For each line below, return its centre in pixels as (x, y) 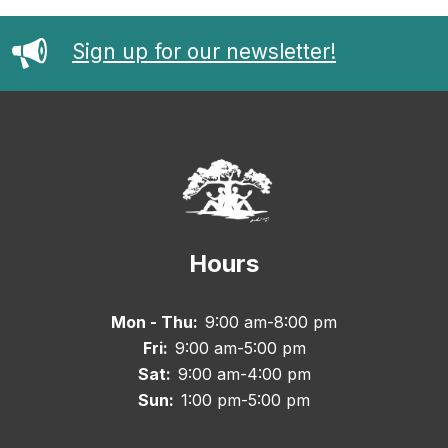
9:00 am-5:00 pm (240, 347)
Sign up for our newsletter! (204, 51)
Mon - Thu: (156, 321)
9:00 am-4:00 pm (244, 373)
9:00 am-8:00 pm (271, 321)
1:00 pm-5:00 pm (245, 399)
